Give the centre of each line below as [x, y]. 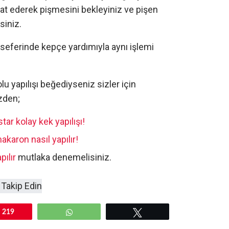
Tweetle [160, 212]
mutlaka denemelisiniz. [64, 157]
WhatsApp [97, 212]
